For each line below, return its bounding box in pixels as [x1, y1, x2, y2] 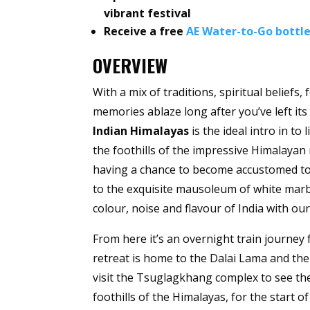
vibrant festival [104, 6, 192, 21]
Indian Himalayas [93, 123, 190, 139]
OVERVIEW [93, 52, 168, 80]
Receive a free [104, 24, 187, 39]
